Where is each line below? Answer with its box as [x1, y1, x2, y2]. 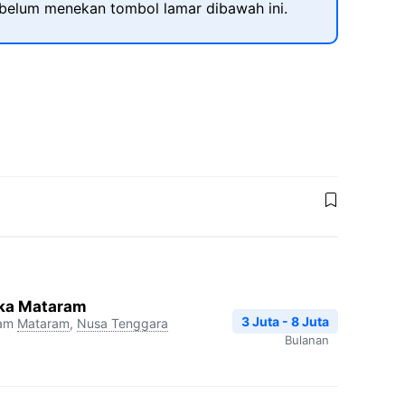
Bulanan [285, 333, 329, 347]
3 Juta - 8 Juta [241, 314, 329, 329]
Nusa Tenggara [77, 316, 168, 331]
